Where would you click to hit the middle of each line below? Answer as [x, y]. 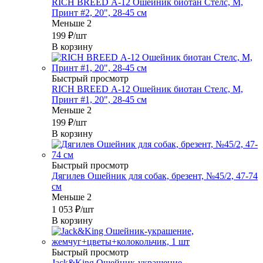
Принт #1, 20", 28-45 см [99, 100]
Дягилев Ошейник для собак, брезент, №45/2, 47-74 [155, 176]
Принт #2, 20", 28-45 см [99, 13]
